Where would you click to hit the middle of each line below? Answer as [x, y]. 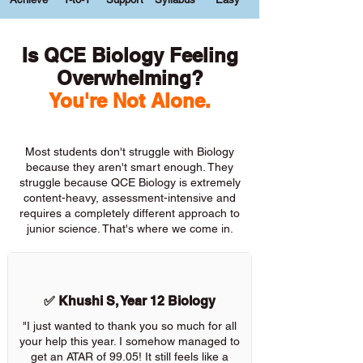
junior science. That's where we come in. [130, 228]
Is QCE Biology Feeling [130, 55]
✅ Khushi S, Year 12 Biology [130, 301]
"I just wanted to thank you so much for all [130, 326]
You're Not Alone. [130, 100]
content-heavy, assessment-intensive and [130, 198]
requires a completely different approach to [130, 213]
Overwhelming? [130, 78]
